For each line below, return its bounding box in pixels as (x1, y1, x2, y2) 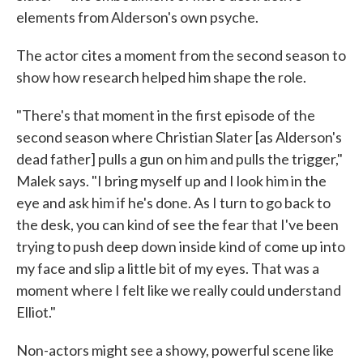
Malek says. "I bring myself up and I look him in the (16, 172, 327, 190)
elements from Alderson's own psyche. (16, 8, 258, 26)
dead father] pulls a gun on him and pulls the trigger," (16, 150, 343, 168)
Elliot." (16, 303, 56, 321)
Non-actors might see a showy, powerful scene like (16, 341, 334, 359)
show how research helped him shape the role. (16, 68, 306, 86)
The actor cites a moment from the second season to (16, 46, 346, 64)
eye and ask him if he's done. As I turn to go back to (16, 194, 331, 211)
